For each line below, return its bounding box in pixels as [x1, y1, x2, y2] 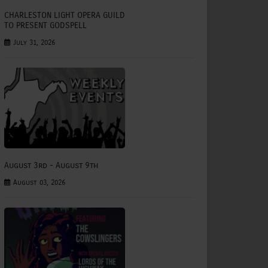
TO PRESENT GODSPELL [4, 20, 87, 31]
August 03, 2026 [11, 178, 65, 187]
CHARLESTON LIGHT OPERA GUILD [4, 10, 125, 20]
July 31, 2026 [11, 38, 55, 47]
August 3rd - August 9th [4, 160, 99, 170]
